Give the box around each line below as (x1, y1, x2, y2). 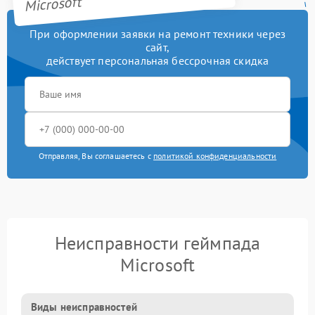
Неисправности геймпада (54, 231, 261, 255)
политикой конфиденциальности (153, 150, 277, 161)
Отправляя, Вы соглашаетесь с (38, 150, 154, 161)
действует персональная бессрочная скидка (46, 53, 269, 67)
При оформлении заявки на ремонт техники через (29, 27, 286, 41)
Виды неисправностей (31, 300, 137, 314)
